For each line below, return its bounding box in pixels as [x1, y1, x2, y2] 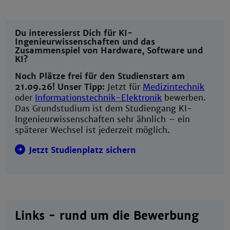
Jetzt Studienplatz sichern [29, 144, 137, 156]
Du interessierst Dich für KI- [15, 28, 133, 39]
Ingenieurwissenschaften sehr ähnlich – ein [15, 113, 190, 125]
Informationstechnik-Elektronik [35, 92, 162, 103]
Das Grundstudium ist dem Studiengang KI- [15, 103, 193, 114]
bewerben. [162, 92, 206, 103]
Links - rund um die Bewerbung [15, 209, 199, 223]
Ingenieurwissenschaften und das [15, 36, 156, 48]
